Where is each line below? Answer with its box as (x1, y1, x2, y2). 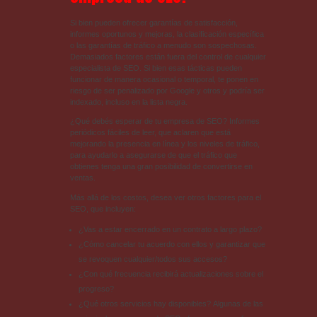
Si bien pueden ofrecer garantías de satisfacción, (69, 18, 238, 28)
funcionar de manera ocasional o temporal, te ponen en (69, 75, 258, 84)
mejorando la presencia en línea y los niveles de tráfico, (69, 139, 260, 149)
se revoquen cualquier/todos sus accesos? (79, 254, 228, 263)
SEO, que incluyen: (69, 204, 136, 213)
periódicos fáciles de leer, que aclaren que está (69, 128, 231, 137)
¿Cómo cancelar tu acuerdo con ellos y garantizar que (79, 239, 266, 248)
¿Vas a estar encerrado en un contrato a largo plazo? (79, 224, 263, 234)
